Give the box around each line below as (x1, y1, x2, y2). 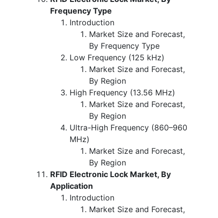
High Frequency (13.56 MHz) (70, 87, 175, 97)
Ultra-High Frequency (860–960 (70, 122, 187, 132)
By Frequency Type (89, 40, 160, 51)
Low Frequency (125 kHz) (70, 52, 164, 62)
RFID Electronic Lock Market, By (50, 169, 171, 179)
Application (50, 181, 93, 191)
